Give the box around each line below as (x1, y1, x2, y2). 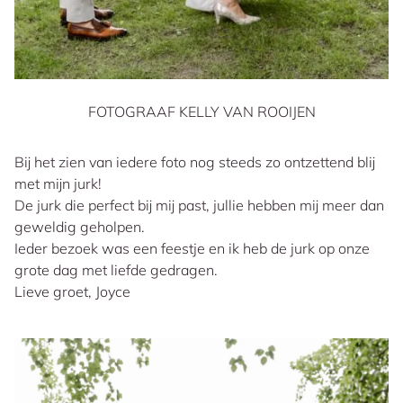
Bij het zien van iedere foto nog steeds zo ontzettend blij (14, 153, 375, 172)
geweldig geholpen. (14, 218, 145, 237)
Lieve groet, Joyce (14, 282, 130, 301)
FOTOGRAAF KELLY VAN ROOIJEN (87, 103, 316, 121)
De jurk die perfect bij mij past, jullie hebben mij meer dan (14, 196, 384, 215)
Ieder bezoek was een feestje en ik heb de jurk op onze (14, 239, 370, 258)
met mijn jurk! (14, 175, 102, 193)
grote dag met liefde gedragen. (14, 261, 218, 280)
